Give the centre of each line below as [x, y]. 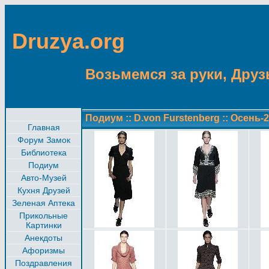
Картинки [44, 225]
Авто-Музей [44, 178]
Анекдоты [44, 238]
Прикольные [44, 216]
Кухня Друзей [44, 190]
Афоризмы [44, 250]
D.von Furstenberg [177, 118]
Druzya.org [68, 41]
